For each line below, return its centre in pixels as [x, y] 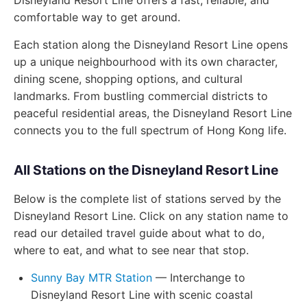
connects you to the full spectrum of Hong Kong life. [150, 130]
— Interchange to [199, 278]
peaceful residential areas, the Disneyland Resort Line [153, 113]
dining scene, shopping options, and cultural [128, 79]
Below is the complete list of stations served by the [147, 199]
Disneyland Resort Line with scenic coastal [142, 295]
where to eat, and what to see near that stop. [131, 250]
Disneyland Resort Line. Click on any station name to [151, 216]
